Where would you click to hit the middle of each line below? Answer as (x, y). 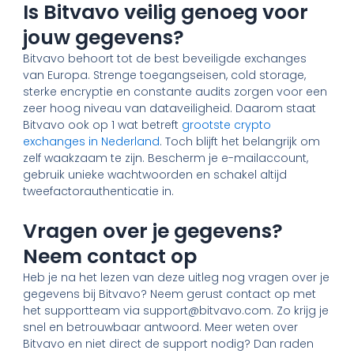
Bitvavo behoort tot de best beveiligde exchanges (165, 58)
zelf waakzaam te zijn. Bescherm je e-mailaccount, (166, 158)
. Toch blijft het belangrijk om (240, 141)
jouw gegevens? (104, 37)
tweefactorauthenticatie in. (99, 191)
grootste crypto (227, 124)
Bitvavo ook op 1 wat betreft (103, 124)
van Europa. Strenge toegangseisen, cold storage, (165, 75)
